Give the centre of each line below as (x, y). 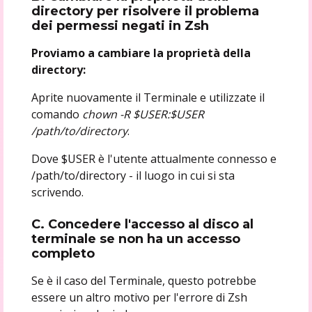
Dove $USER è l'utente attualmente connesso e (154, 158)
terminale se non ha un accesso (135, 239)
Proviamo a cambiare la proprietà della (141, 53)
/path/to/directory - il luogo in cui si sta (133, 175)
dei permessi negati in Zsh (120, 25)
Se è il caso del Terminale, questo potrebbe (143, 280)
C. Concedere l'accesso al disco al (142, 224)
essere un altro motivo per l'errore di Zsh (139, 297)
